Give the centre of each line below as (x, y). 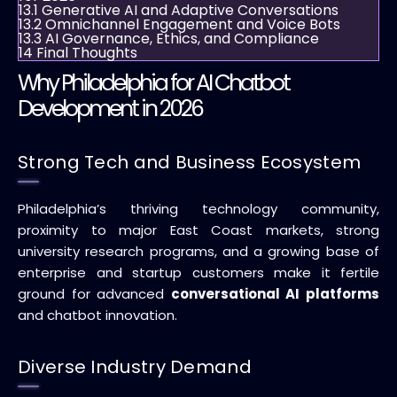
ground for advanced (94, 294)
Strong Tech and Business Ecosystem (190, 162)
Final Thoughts (87, 53)
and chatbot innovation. (97, 315)
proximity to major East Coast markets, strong (198, 230)
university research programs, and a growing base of (198, 251)
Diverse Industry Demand (135, 367)
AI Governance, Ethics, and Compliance (182, 39)
